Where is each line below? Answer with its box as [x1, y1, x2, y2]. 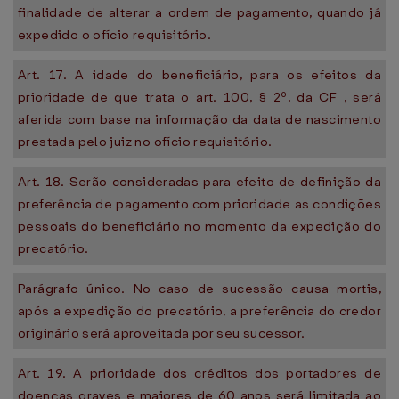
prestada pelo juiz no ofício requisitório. [18, 133, 273, 151]
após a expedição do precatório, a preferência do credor [18, 302, 381, 320]
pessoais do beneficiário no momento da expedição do [18, 217, 381, 235]
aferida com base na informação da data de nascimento [18, 110, 381, 128]
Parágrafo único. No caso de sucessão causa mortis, [18, 280, 381, 297]
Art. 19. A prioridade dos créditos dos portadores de [18, 364, 381, 382]
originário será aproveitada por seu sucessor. [18, 324, 305, 342]
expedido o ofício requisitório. [18, 26, 212, 44]
